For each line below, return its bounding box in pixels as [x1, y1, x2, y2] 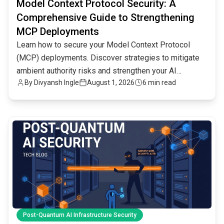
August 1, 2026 [87, 78, 134, 87]
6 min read [142, 78, 176, 87]
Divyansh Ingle [34, 78, 79, 87]
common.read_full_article [8, 117, 96, 127]
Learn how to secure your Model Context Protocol [16, 40, 190, 50]
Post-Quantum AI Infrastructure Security [23, 211, 136, 219]
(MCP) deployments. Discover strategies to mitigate [16, 53, 199, 63]
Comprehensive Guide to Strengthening [16, 11, 194, 24]
